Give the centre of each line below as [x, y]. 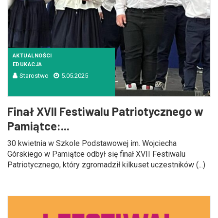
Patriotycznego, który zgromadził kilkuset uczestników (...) [106, 165]
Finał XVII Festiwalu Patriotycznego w [105, 111]
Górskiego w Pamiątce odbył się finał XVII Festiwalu [96, 154]
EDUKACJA [27, 64]
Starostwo [34, 76]
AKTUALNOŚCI [32, 56]
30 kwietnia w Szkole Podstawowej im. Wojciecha [92, 143]
